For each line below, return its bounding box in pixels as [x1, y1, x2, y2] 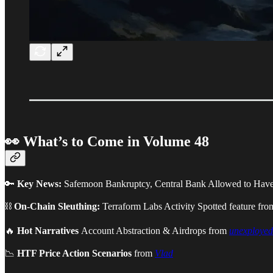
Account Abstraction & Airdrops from [81, 225, 229, 236]
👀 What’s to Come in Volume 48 [5, 133, 209, 150]
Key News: [17, 179, 62, 190]
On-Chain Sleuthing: [14, 201, 100, 212]
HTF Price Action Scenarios [17, 248, 132, 259]
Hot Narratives [17, 225, 81, 236]
